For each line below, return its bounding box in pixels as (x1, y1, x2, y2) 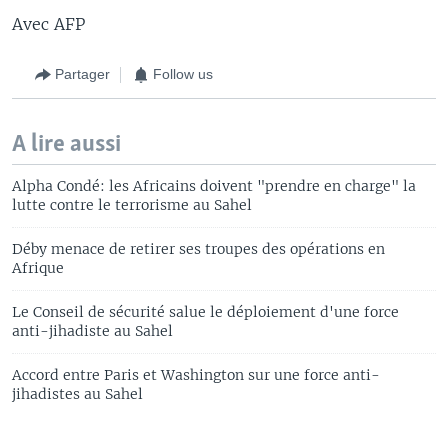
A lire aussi (12, 131, 121, 157)
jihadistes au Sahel (12, 384, 143, 403)
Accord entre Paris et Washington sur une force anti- (12, 365, 380, 384)
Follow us (153, 66, 213, 82)
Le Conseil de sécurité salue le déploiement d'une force (12, 302, 399, 321)
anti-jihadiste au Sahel (12, 321, 173, 340)
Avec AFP (12, 13, 85, 34)
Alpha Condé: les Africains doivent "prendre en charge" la (12, 176, 416, 195)
